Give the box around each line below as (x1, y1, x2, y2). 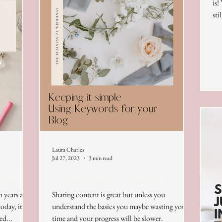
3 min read (89, 154, 112, 162)
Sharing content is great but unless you (52, 189, 165, 200)
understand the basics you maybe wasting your (52, 201, 188, 212)
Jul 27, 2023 (52, 154, 80, 162)
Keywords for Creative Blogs (52, 168, 169, 183)
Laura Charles (52, 145, 84, 154)
